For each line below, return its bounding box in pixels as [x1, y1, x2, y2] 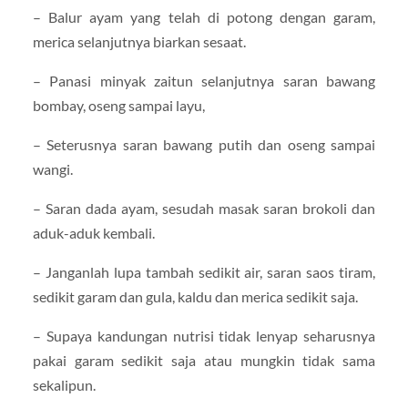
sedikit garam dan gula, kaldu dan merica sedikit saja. [32, 288, 358, 306]
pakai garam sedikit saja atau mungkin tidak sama [32, 352, 376, 370]
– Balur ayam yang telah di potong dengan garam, [32, 7, 376, 25]
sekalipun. [32, 376, 96, 394]
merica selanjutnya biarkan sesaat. [32, 32, 246, 50]
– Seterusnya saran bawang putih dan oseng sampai [32, 135, 376, 153]
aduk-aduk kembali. [32, 223, 155, 241]
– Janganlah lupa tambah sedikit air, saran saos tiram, [32, 263, 376, 281]
